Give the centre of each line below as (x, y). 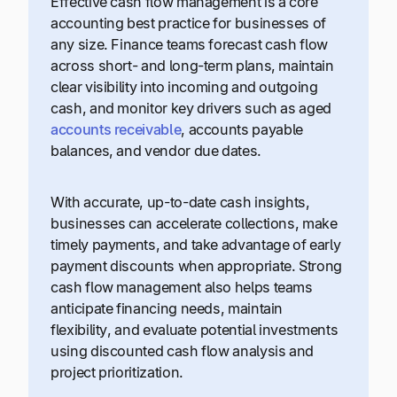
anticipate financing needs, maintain (167, 309)
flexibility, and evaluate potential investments (195, 330)
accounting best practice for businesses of (188, 23)
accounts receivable (116, 129)
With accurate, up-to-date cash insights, (180, 202)
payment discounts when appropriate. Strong (196, 266)
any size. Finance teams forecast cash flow (189, 44)
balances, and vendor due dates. (156, 150)
